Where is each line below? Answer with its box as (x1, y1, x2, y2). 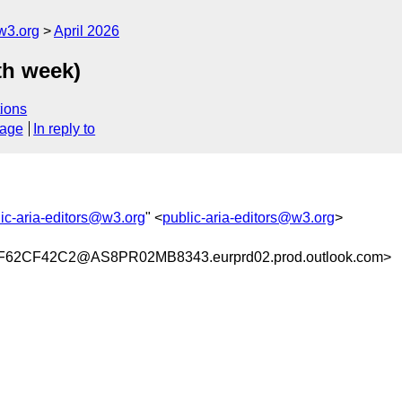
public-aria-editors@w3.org (162, 209, 335, 225)
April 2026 (54, 23, 119, 39)
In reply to (33, 121, 96, 137)
